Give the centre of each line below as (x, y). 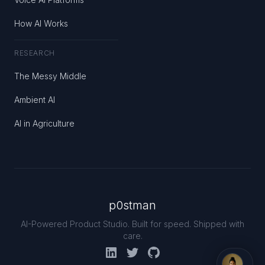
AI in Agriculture (44, 123)
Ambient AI (35, 100)
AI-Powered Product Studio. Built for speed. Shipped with (132, 224)
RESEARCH (35, 53)
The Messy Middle (50, 76)
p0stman (132, 205)
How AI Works (41, 23)
